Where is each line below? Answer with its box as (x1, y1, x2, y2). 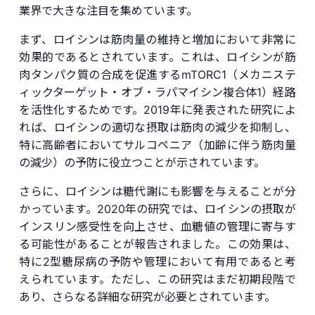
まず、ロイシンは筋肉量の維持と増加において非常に (19, 32, 296, 46)
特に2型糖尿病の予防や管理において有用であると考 (19, 254, 296, 269)
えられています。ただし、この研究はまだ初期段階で (19, 271, 296, 286)
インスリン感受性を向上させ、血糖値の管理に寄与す (19, 219, 296, 233)
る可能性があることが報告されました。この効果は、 (19, 236, 296, 251)
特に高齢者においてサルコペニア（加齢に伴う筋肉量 (19, 137, 296, 152)
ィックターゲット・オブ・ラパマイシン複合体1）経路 (19, 84, 296, 99)
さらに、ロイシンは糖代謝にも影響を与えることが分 (19, 184, 296, 198)
